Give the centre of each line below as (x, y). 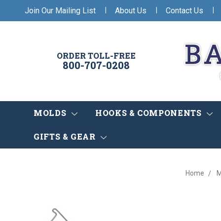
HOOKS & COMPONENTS (149, 113)
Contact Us (184, 10)
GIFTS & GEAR (66, 137)
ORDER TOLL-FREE (96, 56)
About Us (131, 10)
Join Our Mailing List (60, 10)
